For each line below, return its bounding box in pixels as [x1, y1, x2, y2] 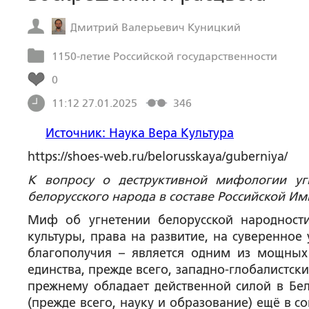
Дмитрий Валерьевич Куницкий [70, 20, 241, 34]
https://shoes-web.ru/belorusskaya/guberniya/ [28, 150, 288, 163]
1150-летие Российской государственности [52, 50, 277, 63]
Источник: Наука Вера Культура [46, 126, 234, 140]
